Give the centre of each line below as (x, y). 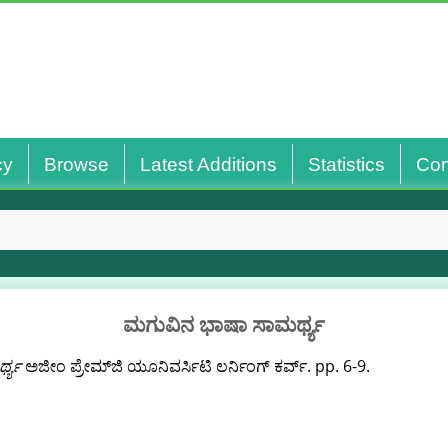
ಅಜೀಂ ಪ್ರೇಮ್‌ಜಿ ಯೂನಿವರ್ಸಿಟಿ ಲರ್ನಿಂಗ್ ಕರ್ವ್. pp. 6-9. (195, 366)
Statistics (346, 164)
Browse (76, 164)
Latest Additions (208, 164)
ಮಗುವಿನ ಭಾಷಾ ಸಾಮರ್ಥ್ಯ (224, 324)
